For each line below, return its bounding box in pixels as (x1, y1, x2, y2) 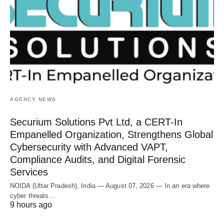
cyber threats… (10, 192, 55, 200)
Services (10, 166, 48, 178)
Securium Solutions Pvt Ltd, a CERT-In (10, 116, 182, 128)
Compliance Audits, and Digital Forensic (10, 154, 185, 165)
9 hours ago (10, 200, 52, 209)
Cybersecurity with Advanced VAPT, (10, 141, 168, 153)
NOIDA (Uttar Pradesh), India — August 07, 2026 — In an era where (10, 182, 210, 190)
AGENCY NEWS (10, 96, 56, 102)
